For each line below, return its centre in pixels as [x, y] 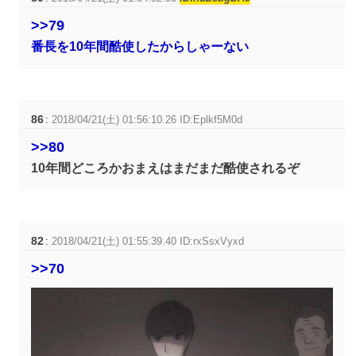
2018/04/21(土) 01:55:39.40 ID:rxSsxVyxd [148, 242]
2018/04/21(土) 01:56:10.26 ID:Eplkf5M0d [147, 120]
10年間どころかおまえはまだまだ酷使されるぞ [166, 168]
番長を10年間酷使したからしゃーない [140, 47]
